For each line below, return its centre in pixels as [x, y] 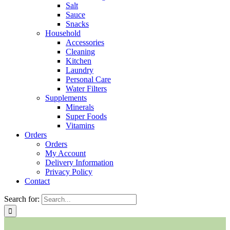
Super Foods [86, 116]
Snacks [77, 24]
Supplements [66, 98]
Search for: [22, 199]
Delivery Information [79, 162]
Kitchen [79, 61]
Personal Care [88, 79]
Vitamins [80, 126]
